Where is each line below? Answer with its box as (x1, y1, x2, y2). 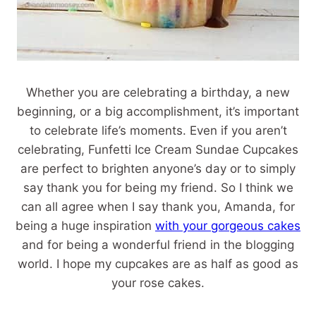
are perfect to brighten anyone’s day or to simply (20, 161, 296, 176)
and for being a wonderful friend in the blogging (22, 237, 294, 252)
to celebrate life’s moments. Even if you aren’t (29, 123, 287, 138)
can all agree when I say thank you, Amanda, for (21, 199, 295, 214)
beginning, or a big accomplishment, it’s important (17, 104, 299, 119)
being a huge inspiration (16, 218, 155, 233)
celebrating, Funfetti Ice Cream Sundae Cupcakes (18, 142, 298, 157)
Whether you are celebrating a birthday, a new (26, 85, 290, 99)
